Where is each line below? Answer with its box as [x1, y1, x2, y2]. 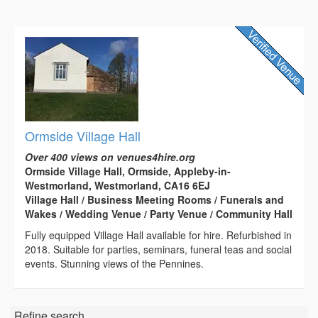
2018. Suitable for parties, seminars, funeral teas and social [25, 242, 292, 257]
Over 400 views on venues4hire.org [25, 150, 195, 165]
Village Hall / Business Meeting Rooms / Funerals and [25, 192, 284, 207]
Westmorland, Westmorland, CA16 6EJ [25, 178, 210, 193]
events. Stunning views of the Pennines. [25, 256, 204, 271]
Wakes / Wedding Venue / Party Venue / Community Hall [25, 207, 292, 221]
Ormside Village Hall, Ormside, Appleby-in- [25, 164, 231, 179]
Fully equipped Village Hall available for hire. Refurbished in [25, 228, 292, 243]
